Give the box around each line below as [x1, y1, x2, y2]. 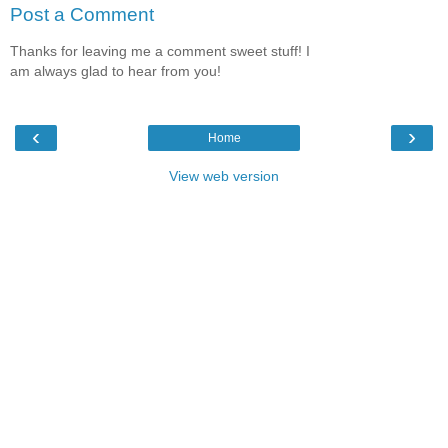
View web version [169, 168, 279, 185]
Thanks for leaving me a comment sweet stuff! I [10, 42, 310, 59]
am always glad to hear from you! [10, 62, 221, 79]
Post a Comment [10, 4, 154, 26]
